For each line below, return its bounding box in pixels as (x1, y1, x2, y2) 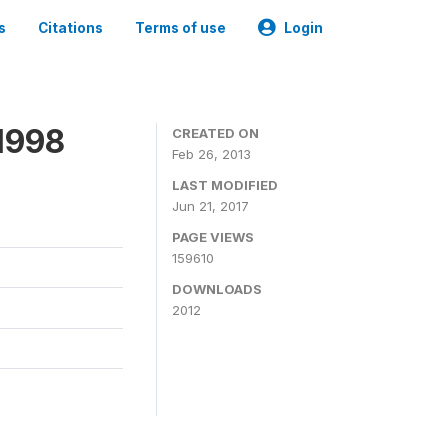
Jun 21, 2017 (172, 198, 249, 214)
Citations (38, 20, 103, 36)
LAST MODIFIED (172, 177, 278, 193)
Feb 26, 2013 (172, 146, 251, 162)
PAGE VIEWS (172, 229, 254, 245)
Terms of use (135, 20, 226, 36)
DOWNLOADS (172, 281, 262, 297)
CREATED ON (172, 125, 259, 141)
